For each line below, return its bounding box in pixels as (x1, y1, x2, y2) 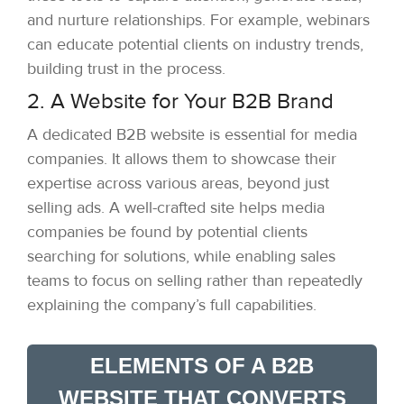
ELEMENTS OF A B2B (90, 353, 314, 379)
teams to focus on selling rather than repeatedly (27, 271, 363, 291)
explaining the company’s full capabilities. (27, 295, 317, 316)
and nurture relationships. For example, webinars (27, 10, 370, 31)
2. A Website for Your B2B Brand (27, 88, 334, 115)
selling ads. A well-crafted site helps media (27, 197, 325, 218)
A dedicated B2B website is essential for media (27, 124, 357, 145)
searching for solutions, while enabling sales (27, 246, 335, 267)
